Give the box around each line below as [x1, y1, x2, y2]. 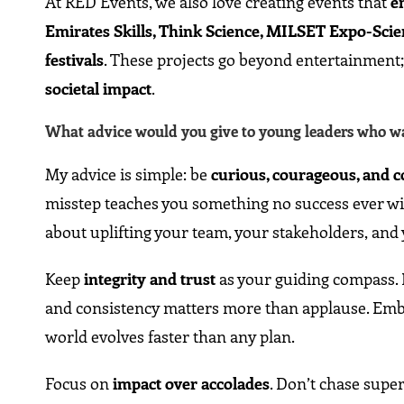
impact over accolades [113, 372, 271, 395]
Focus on [45, 372, 114, 395]
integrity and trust [84, 268, 216, 290]
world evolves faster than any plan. [45, 326, 296, 348]
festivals [45, 49, 105, 71]
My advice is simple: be [45, 163, 212, 186]
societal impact [45, 78, 152, 100]
